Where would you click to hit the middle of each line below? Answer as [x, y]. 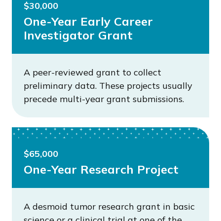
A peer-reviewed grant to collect [92, 72]
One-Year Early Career [88, 21]
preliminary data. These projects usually [108, 86]
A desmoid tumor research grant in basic [109, 206]
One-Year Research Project [101, 169]
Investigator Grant [78, 35]
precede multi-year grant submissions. [104, 99]
